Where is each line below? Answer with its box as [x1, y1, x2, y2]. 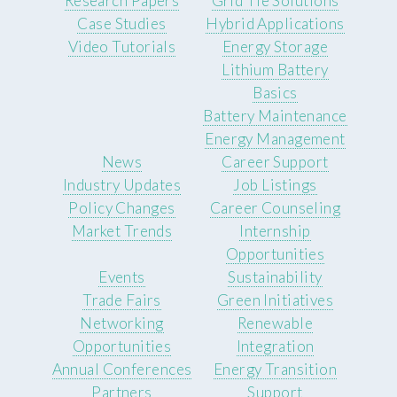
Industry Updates [63, 175, 181, 195]
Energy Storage [222, 37, 329, 57]
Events [98, 268, 145, 287]
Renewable [237, 314, 313, 333]
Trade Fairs [82, 291, 161, 310]
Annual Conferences [51, 360, 192, 379]
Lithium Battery [222, 60, 329, 80]
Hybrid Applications [206, 14, 345, 34]
